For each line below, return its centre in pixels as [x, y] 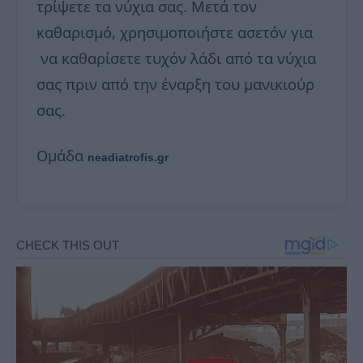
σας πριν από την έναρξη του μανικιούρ [175, 84]
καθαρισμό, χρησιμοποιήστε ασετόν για [175, 32]
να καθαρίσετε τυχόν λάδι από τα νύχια [176, 58]
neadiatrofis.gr [128, 158]
